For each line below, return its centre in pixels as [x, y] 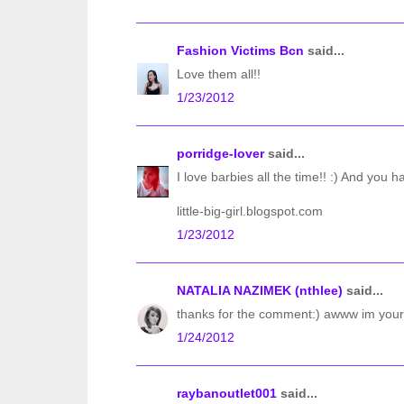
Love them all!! [219, 74]
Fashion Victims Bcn [240, 51]
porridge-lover [220, 154]
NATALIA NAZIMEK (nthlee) [260, 291]
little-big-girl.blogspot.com [250, 211]
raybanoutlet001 [227, 394]
